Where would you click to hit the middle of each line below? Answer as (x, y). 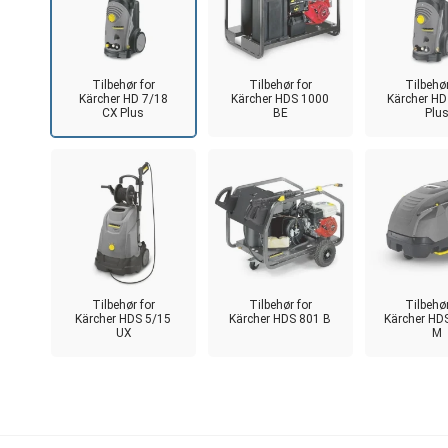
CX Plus (123, 112)
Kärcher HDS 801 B (280, 318)
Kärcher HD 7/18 (123, 98)
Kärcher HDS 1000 (280, 98)
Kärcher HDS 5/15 (123, 318)
